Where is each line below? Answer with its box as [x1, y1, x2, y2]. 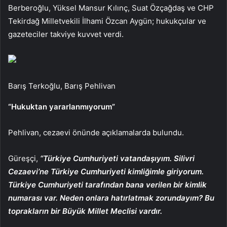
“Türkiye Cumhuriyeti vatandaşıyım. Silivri [40, 153, 195, 163]
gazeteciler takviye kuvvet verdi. [8, 29, 124, 39]
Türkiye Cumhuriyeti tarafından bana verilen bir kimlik [8, 179, 207, 190]
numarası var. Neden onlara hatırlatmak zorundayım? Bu [8, 193, 214, 203]
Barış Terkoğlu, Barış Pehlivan [8, 81, 116, 91]
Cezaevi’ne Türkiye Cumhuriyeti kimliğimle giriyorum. [8, 166, 204, 176]
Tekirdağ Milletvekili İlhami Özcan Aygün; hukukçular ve [8, 16, 206, 26]
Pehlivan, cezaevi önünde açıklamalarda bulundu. [8, 127, 184, 137]
